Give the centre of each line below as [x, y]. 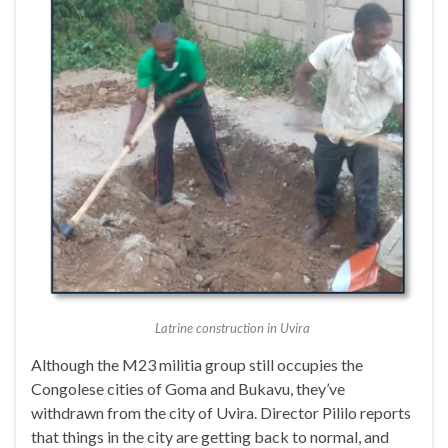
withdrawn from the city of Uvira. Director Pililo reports [221, 413]
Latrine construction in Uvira [232, 328]
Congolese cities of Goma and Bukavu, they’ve [188, 389]
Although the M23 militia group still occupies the [197, 365]
